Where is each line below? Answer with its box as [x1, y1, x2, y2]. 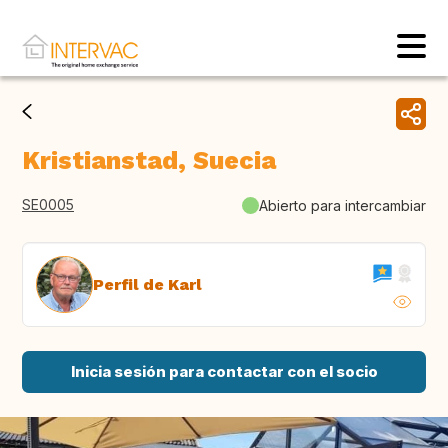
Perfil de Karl [93, 274, 202, 294]
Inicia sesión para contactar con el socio [70, 362, 378, 382]
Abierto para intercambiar [259, 196, 426, 214]
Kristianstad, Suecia [22, 146, 276, 176]
